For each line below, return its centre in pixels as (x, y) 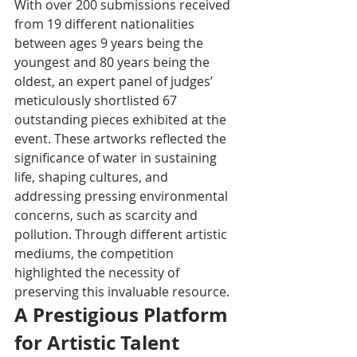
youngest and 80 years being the (114, 62)
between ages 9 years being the (110, 43)
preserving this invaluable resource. (122, 291)
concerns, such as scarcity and (108, 215)
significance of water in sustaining (117, 157)
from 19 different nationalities (106, 24)
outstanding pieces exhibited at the (122, 119)
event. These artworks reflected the (122, 138)
